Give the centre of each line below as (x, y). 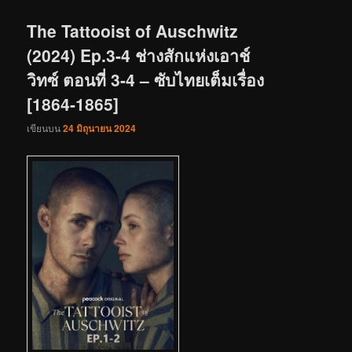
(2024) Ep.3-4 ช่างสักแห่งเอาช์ (139, 55)
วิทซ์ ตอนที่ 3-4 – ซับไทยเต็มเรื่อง (146, 79)
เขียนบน (45, 127)
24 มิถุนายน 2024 (100, 128)
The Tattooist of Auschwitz (133, 30)
